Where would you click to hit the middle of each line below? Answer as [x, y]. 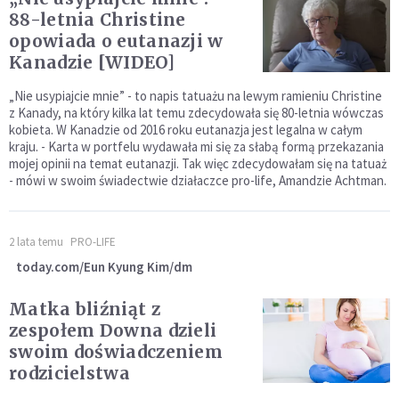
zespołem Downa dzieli [113, 330]
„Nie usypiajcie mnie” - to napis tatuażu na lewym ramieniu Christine [195, 95]
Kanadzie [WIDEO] [92, 62]
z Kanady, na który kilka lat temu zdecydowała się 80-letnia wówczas [196, 112]
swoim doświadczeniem [116, 351]
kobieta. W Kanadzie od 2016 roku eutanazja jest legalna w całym [186, 129]
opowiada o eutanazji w [116, 41]
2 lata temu [36, 241]
